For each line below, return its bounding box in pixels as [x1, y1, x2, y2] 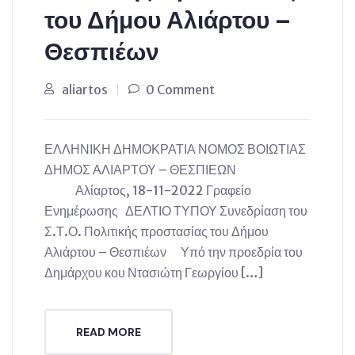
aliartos [62, 82, 108, 97]
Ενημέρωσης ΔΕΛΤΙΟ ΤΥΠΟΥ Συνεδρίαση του [44, 203, 307, 219]
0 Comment [146, 82, 215, 97]
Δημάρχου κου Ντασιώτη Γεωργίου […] [44, 265, 263, 281]
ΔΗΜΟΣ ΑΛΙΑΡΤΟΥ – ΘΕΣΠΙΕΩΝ [44, 162, 310, 177]
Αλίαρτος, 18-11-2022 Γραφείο [44, 182, 251, 198]
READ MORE [76, 325, 141, 339]
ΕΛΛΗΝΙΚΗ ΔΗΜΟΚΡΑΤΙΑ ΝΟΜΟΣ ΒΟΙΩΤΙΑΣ [44, 141, 306, 157]
